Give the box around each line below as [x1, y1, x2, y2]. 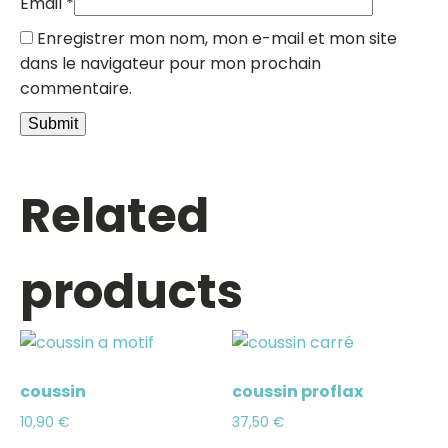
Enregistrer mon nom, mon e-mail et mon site [37, 26, 397, 50]
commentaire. [20, 76, 132, 100]
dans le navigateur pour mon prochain [20, 51, 321, 75]
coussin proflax [232, 379, 364, 403]
